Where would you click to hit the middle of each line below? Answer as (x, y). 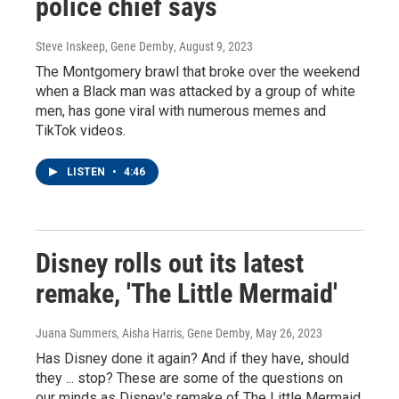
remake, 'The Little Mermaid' (187, 293)
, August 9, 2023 (213, 46)
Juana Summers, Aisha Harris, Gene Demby (143, 333)
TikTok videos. (81, 130)
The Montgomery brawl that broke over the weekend (198, 71)
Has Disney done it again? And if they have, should (192, 358)
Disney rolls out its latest (170, 263)
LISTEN (87, 171)
